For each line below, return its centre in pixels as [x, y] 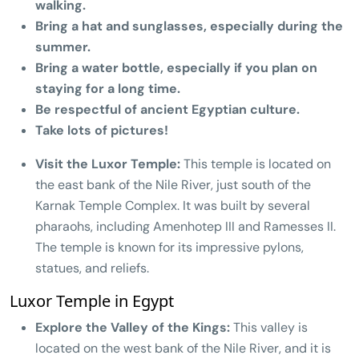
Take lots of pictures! [102, 130]
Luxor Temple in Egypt [92, 301]
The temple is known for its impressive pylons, [169, 247]
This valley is [269, 327]
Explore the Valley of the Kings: [133, 327]
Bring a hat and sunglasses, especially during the [189, 26]
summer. [63, 46]
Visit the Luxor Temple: [108, 163]
